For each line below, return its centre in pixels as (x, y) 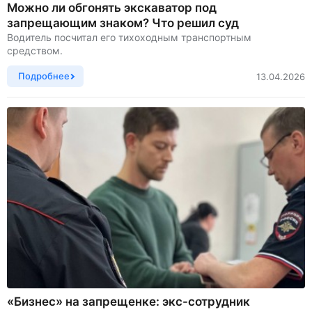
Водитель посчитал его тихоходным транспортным (129, 37)
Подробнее (44, 76)
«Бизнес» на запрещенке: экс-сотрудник (128, 302)
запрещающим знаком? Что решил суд (123, 23)
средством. (35, 50)
